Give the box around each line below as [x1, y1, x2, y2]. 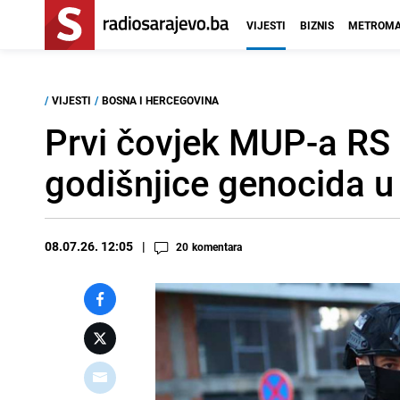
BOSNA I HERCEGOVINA [102, 93, 219, 107]
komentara [192, 239, 242, 254]
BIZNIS [300, 18, 334, 32]
